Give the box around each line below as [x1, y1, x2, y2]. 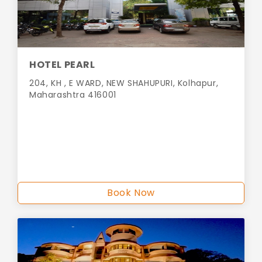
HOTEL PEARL [29, 58, 95, 72]
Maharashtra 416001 [29, 89, 116, 101]
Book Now [107, 186, 155, 200]
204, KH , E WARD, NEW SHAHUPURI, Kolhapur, [29, 77, 219, 89]
